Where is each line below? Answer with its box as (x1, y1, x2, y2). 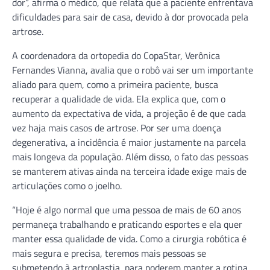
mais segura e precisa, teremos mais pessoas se (12, 245, 206, 260)
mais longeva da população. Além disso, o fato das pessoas (12, 149, 248, 164)
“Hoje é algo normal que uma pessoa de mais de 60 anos (12, 202, 241, 217)
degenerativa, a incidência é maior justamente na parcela (12, 134, 246, 149)
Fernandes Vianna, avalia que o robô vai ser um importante (12, 62, 253, 77)
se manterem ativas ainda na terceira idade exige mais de (12, 163, 246, 178)
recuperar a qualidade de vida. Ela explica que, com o (12, 91, 225, 106)
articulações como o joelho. (12, 178, 122, 193)
